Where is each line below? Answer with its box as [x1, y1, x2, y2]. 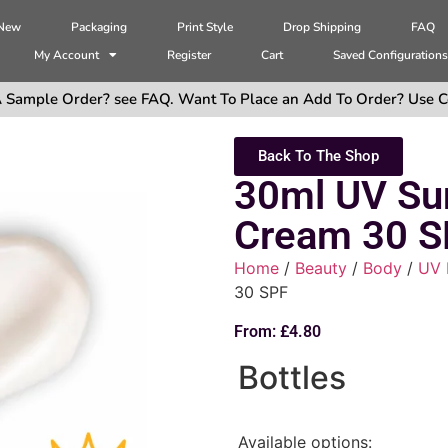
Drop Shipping [283, 19, 362, 36]
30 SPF [234, 282, 288, 303]
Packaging [71, 19, 128, 36]
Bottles [238, 357, 346, 397]
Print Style [177, 19, 234, 36]
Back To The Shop [258, 147, 379, 166]
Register [167, 47, 212, 64]
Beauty [295, 258, 347, 279]
